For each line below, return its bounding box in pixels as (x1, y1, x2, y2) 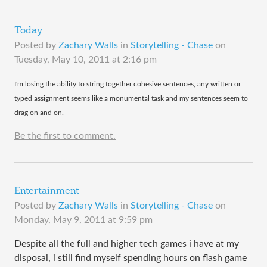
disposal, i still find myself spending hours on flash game (14, 253, 247, 263)
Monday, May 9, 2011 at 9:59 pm (14, 215, 153, 225)
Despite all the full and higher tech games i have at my (14, 239, 239, 249)
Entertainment (14, 187, 79, 196)
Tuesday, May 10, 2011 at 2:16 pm (14, 55, 157, 64)
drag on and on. (14, 109, 64, 116)
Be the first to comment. (14, 131, 116, 141)
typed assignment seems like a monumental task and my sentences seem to (14, 95, 248, 102)
